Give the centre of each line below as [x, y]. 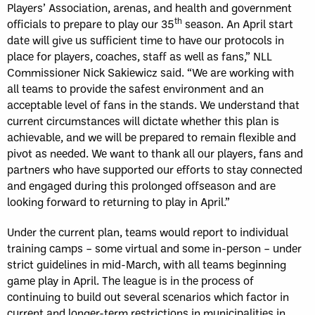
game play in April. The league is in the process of [130, 280]
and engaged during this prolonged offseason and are [141, 185]
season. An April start [238, 23]
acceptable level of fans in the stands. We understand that [153, 104]
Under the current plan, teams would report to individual [148, 231]
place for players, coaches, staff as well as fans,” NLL [140, 56]
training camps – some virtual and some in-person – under [154, 247]
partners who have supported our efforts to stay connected [155, 169]
